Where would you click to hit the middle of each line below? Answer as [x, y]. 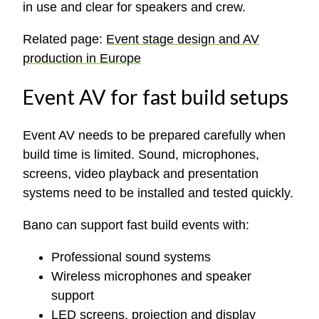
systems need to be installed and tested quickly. [158, 193]
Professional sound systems [131, 257]
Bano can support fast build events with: [136, 225]
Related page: [64, 39]
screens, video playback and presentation [141, 174]
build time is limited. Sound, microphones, [141, 155]
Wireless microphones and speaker [151, 277]
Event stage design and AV [183, 39]
